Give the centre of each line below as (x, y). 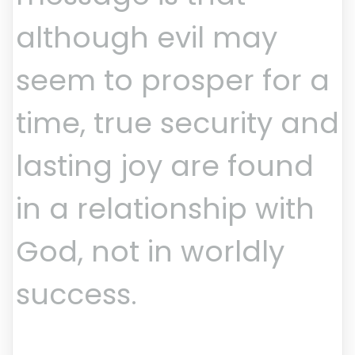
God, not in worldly (150, 252)
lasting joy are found (165, 166)
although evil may (147, 38)
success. (76, 295)
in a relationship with (165, 209)
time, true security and (177, 124)
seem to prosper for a (173, 81)
